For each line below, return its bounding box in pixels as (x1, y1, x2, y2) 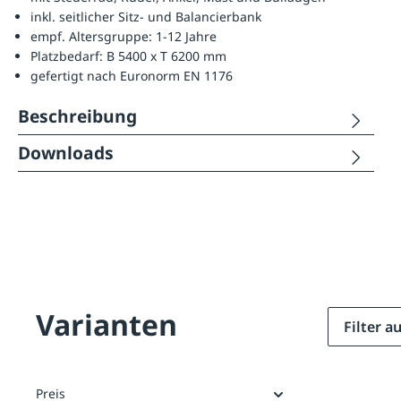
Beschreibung (18, 104, 137, 129)
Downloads (18, 141, 114, 166)
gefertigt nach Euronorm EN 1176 (30, 67, 233, 85)
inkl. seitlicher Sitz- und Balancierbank (30, 8, 261, 26)
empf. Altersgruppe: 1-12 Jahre (30, 28, 217, 46)
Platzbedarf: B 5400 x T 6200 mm (30, 47, 226, 65)
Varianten (36, 305, 177, 344)
